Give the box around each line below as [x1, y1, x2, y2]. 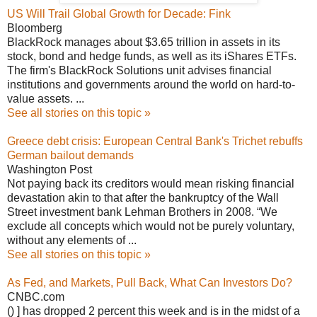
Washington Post [7, 163, 92, 175]
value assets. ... [7, 92, 84, 105]
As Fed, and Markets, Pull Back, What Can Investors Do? [7, 276, 292, 289]
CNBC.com [7, 290, 64, 303]
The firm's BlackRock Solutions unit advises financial [7, 64, 272, 76]
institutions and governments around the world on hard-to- [7, 78, 295, 91]
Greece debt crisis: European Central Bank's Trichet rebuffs [7, 134, 303, 147]
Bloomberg [7, 21, 62, 34]
